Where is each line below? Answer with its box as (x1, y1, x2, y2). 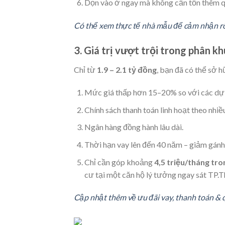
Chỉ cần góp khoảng (84, 157, 154, 167)
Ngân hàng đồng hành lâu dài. (84, 122, 183, 132)
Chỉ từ (74, 64, 97, 74)
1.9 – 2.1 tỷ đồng (97, 64, 157, 74)
